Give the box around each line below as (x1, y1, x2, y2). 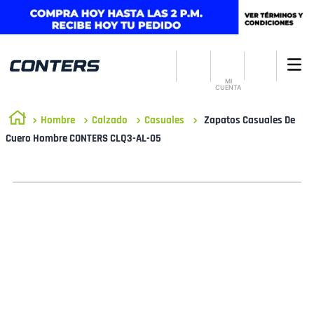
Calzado (92, 113, 128, 127)
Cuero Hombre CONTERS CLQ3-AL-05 (6, 132, 161, 146)
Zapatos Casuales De (204, 113, 295, 127)
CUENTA (215, 83, 242, 92)
